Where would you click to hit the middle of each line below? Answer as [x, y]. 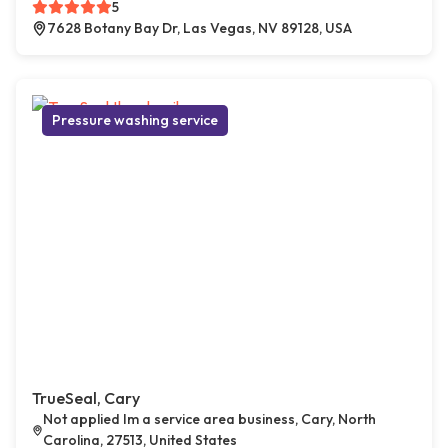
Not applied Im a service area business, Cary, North [209, 419]
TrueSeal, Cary [86, 398]
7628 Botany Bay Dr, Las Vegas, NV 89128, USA [199, 28]
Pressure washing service [135, 120]
